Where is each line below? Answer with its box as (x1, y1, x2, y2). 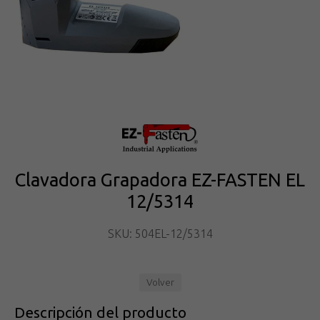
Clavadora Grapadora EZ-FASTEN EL (15, 169, 305, 190)
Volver (146, 276, 174, 288)
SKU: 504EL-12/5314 (107, 227, 213, 240)
